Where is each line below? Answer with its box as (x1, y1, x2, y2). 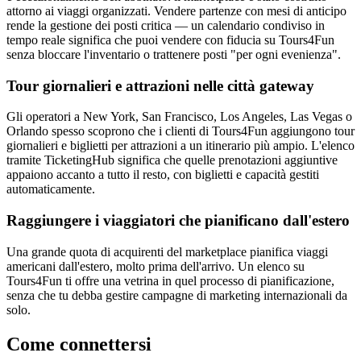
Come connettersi (6, 333, 151, 355)
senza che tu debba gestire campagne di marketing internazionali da (6, 288, 347, 302)
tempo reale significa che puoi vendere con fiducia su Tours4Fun (6, 32, 334, 47)
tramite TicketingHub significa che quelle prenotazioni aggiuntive (6, 153, 338, 168)
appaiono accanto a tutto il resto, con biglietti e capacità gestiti (6, 168, 319, 182)
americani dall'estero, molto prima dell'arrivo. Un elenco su (6, 259, 305, 273)
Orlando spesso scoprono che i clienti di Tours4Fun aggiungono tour (6, 124, 355, 139)
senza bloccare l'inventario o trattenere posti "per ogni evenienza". (6, 47, 341, 61)
